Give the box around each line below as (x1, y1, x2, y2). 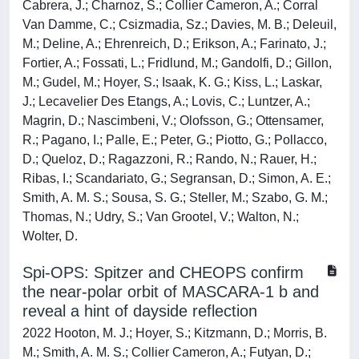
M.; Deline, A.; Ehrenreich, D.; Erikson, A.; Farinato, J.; (22, 37, 326, 50)
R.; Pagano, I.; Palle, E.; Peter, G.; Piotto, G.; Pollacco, (22, 133, 327, 147)
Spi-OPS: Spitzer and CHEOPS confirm (22, 264, 304, 281)
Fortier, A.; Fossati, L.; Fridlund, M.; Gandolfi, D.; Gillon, (22, 56, 332, 70)
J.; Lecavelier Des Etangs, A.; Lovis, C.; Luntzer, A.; (22, 95, 310, 108)
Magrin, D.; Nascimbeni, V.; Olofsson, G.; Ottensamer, (22, 114, 324, 127)
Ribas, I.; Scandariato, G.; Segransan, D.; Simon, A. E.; (22, 171, 331, 185)
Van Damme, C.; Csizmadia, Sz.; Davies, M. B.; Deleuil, (22, 18, 337, 31)
